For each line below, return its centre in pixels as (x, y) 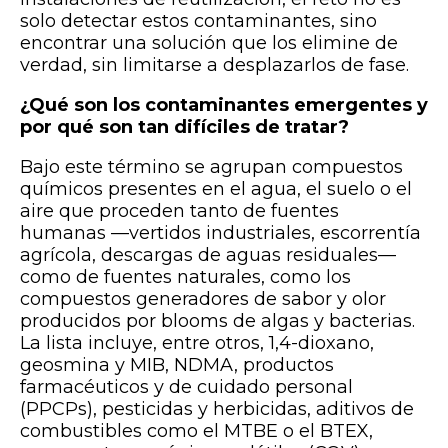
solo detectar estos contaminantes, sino (198, 20)
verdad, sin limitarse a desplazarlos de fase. (214, 64)
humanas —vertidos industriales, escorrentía (220, 232)
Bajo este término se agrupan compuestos (211, 166)
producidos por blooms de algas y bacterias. (217, 320)
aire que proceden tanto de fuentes (179, 210)
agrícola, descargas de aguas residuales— (208, 254)
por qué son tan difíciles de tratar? (184, 126)
